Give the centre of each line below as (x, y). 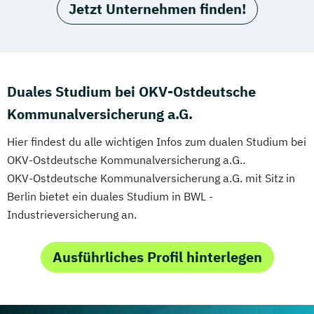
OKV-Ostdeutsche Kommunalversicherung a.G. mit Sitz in (151, 178)
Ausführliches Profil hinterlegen (157, 257)
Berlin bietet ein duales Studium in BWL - (110, 196)
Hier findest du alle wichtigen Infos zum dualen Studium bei (157, 141)
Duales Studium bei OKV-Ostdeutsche (131, 91)
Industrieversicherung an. (72, 214)
